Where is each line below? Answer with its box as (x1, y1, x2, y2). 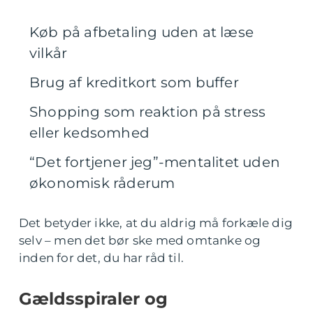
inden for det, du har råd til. (19, 251, 184, 265)
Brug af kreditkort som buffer (29, 74, 239, 91)
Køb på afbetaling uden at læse (29, 24, 254, 41)
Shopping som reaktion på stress (29, 103, 266, 120)
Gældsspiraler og (19, 289, 168, 309)
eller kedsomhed (29, 124, 150, 141)
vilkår (29, 45, 68, 61)
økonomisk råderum (29, 175, 175, 191)
